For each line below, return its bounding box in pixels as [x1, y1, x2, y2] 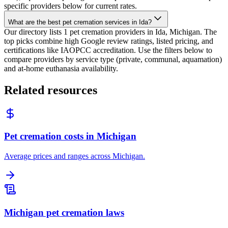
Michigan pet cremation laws [4, 207, 124, 218]
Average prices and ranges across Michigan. [4, 151, 145, 160]
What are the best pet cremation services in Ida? [8, 18, 152, 26]
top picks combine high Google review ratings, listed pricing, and [4, 36, 213, 45]
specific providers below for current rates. [4, 1, 137, 10]
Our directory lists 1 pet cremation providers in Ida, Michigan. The [4, 27, 217, 36]
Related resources [4, 83, 97, 97]
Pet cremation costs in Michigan [4, 131, 136, 142]
